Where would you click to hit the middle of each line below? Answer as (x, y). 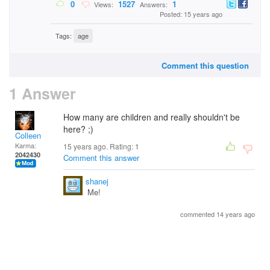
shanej (97, 181)
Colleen (28, 135)
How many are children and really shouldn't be (152, 117)
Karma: (26, 145)
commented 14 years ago (218, 214)
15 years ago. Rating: (99, 146)
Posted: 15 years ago (191, 14)
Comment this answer (101, 158)
